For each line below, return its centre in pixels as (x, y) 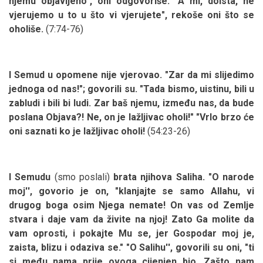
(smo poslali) (84, 177)
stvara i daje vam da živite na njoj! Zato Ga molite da (131, 219)
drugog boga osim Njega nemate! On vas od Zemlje (131, 205)
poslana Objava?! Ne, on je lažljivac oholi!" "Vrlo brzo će (131, 117)
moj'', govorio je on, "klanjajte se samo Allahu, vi (131, 191)
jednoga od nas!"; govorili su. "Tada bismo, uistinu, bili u (131, 89)
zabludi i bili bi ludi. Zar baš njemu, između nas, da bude (131, 103)
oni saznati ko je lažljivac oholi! (77, 131)
